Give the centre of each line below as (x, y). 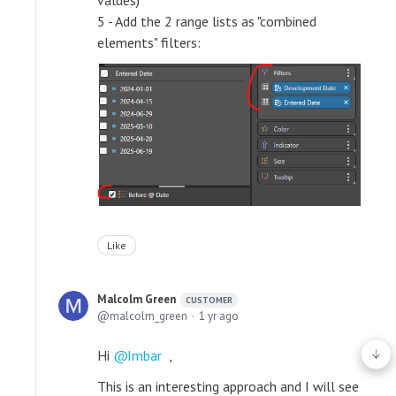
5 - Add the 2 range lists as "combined (207, 21)
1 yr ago (219, 316)
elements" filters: (149, 42)
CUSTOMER (209, 301)
